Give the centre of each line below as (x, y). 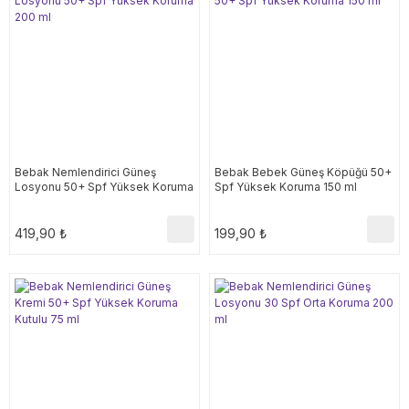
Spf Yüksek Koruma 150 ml (286, 187)
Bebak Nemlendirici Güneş (85, 172)
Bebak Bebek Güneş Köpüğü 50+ (303, 172)
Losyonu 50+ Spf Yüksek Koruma (104, 187)
